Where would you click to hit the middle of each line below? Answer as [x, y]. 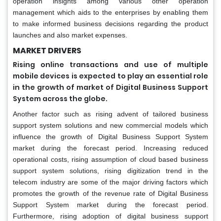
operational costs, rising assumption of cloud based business [110, 159]
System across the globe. [60, 98]
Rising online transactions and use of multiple [110, 64]
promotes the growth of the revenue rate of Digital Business [110, 193]
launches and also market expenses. [70, 35]
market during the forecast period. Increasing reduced [110, 148]
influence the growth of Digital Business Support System [110, 136]
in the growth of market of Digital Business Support [110, 87]
